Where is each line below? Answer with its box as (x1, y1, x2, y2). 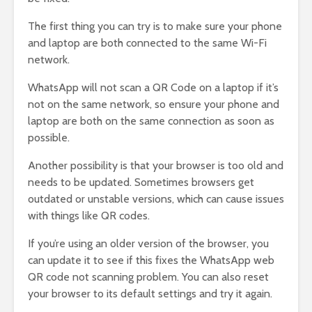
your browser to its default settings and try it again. (28, 287, 272, 301)
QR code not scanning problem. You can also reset (28, 270, 269, 284)
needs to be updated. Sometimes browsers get (28, 175, 254, 189)
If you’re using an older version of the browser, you (28, 237, 269, 251)
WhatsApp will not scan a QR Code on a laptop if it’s (28, 81, 279, 95)
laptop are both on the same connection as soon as (28, 114, 274, 128)
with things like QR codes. (28, 209, 150, 223)
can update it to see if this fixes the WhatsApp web (28, 253, 274, 267)
